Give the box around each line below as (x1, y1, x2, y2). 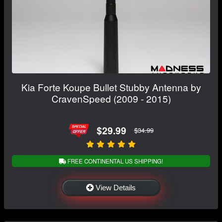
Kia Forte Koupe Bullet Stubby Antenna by (21, 80, 201, 94)
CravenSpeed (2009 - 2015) (51, 91, 171, 105)
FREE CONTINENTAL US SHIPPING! (66, 157, 163, 166)
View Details (96, 183, 136, 192)
